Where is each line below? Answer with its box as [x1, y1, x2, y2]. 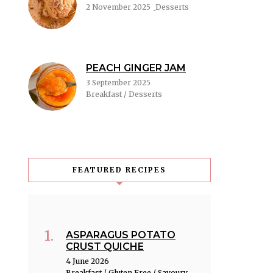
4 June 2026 [66, 257, 109, 266]
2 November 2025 [86, 2, 151, 12]
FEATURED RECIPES [73, 165, 166, 175]
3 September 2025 [86, 78, 151, 88]
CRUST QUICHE [66, 241, 144, 253]
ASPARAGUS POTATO [66, 229, 175, 241]
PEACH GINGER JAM [86, 62, 186, 74]
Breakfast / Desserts [86, 90, 162, 99]
